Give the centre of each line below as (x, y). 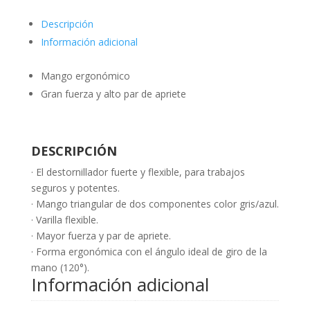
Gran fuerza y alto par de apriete (113, 94)
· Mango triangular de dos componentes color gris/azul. (155, 204)
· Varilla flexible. (64, 220)
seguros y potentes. (75, 188)
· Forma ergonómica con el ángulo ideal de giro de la (149, 252)
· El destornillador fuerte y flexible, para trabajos (138, 172)
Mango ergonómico (85, 76)
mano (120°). (60, 268)
